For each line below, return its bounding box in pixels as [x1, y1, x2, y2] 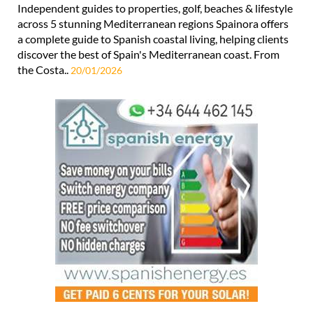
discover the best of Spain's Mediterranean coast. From [17, 22, 279, 36]
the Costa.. [17, 37, 71, 51]
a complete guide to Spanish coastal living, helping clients [17, 6, 289, 20]
